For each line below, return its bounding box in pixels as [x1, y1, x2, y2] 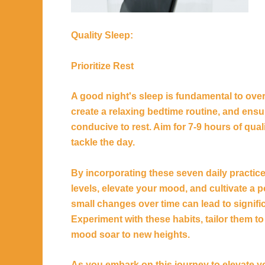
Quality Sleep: [71, 30, 133, 41]
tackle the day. [71, 137, 135, 148]
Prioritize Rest [71, 60, 134, 71]
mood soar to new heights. [71, 229, 190, 240]
